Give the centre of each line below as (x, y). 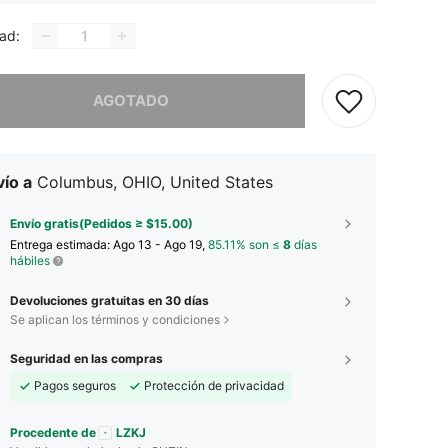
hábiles (30, 260)
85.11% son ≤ (245, 244)
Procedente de (53, 432)
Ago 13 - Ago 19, (160, 244)
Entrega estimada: (61, 244)
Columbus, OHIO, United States (155, 181)
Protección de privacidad (214, 385)
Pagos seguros (75, 385)
